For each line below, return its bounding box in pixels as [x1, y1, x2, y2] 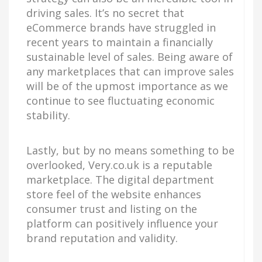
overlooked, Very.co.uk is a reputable [26, 157, 212, 172]
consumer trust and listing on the [26, 201, 197, 216]
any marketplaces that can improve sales [26, 64, 234, 78]
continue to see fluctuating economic [26, 93, 215, 108]
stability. [26, 108, 70, 122]
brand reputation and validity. [26, 230, 178, 245]
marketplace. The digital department [26, 172, 214, 187]
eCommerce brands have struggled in [26, 20, 216, 35]
